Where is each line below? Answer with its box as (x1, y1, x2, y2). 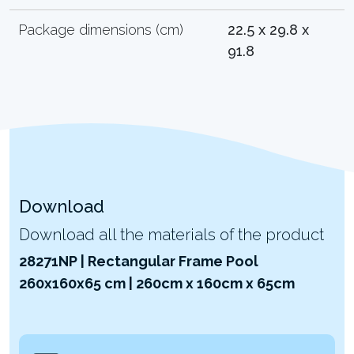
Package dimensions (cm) (18, 21, 184, 38)
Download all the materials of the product (19, 224, 324, 244)
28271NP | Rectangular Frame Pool (19, 252, 258, 269)
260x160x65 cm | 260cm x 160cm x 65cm (19, 274, 295, 292)
